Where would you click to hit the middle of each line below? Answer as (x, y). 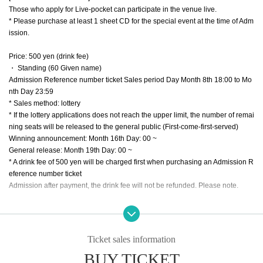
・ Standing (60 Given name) (55, 68)
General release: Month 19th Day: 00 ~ (70, 150)
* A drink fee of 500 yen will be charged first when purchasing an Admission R (131, 162)
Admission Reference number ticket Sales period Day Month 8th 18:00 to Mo (130, 80)
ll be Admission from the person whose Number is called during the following (130, 232)
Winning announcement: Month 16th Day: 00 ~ (83, 138)
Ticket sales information (131, 239)
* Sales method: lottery (45, 103)
